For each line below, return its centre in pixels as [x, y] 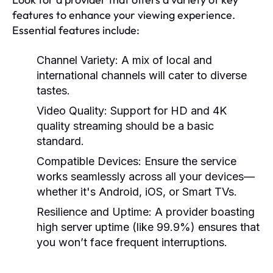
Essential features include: [76, 30]
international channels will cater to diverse [142, 75]
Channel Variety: [77, 60]
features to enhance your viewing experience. [124, 15]
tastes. [53, 90]
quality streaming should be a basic [125, 126]
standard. [60, 141]
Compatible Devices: [89, 161]
